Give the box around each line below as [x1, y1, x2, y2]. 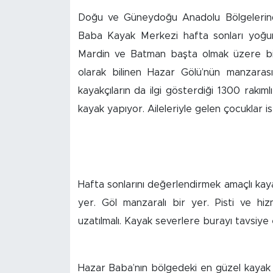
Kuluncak [32, 141, 82, 151]
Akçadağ [32, 203, 82, 213]
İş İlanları [32, 16, 80, 27]
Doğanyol [32, 234, 85, 244]
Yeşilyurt [32, 172, 80, 182]
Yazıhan [32, 110, 76, 120]
